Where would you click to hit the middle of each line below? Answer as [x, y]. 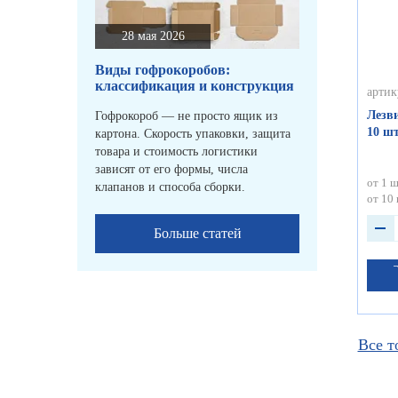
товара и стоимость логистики [176, 152]
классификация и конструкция [195, 86]
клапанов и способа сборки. [170, 187]
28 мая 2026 [153, 36]
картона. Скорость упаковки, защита [193, 134]
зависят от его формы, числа [171, 170]
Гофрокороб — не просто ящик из [187, 116]
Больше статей [197, 234]
